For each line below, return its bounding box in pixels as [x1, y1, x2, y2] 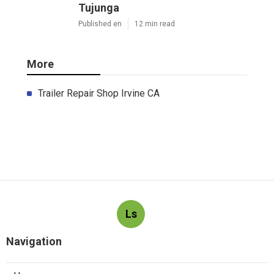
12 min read [135, 19, 175, 28]
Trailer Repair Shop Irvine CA [38, 87, 160, 99]
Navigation [6, 234, 62, 248]
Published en [78, 19, 122, 28]
